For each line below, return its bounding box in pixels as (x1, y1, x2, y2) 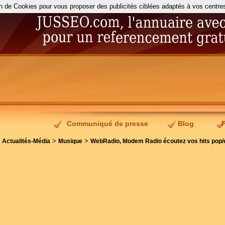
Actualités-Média (2, 138, 50, 144)
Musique (58, 138, 82, 144)
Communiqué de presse (67, 120, 148, 128)
